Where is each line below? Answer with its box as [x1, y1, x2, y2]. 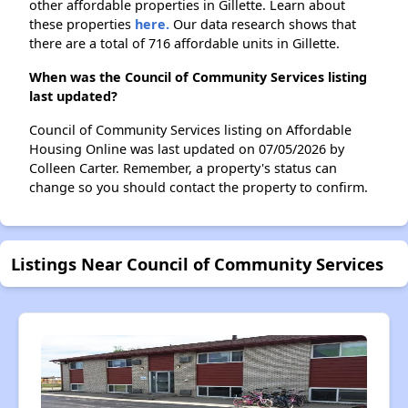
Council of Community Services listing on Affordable [29, 121, 352, 138]
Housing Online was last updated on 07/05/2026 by [29, 140, 344, 158]
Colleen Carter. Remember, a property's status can [29, 159, 337, 177]
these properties [29, 15, 135, 33]
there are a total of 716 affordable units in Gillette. [29, 35, 340, 52]
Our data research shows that [169, 15, 356, 33]
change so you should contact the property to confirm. [29, 178, 368, 196]
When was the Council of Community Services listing [29, 68, 367, 86]
